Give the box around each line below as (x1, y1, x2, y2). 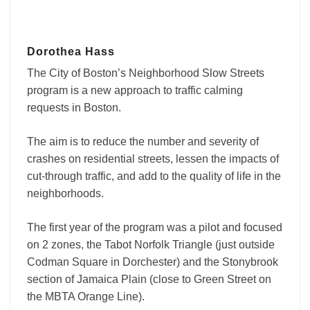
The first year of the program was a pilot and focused (27, 221, 282, 234)
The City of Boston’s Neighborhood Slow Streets (27, 67, 264, 80)
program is (27, 84, 79, 97)
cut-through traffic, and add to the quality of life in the (27, 170, 281, 183)
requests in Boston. (27, 102, 121, 114)
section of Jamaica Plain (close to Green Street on (27, 273, 271, 286)
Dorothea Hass (27, 46, 118, 58)
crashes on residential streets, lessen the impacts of (27, 153, 279, 165)
